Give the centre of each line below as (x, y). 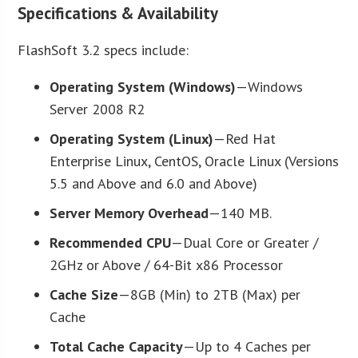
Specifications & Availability (118, 13)
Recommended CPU (111, 242)
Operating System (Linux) (132, 138)
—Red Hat (245, 138)
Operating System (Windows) (143, 86)
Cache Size (84, 294)
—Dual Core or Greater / (245, 242)
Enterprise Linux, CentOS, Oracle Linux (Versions (195, 161)
